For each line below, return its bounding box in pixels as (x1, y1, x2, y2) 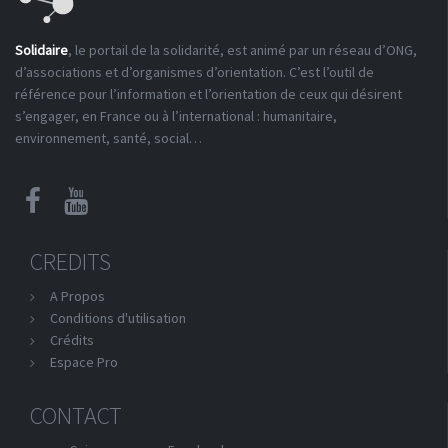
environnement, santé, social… (15, 129, 202, 147)
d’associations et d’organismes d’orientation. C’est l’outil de (15, 63, 374, 81)
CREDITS (30, 246, 111, 277)
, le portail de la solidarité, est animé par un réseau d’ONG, (68, 41, 417, 59)
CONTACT (30, 400, 122, 431)
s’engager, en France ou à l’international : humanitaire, (15, 107, 337, 125)
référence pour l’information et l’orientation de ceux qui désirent (15, 85, 402, 103)
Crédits (50, 331, 94, 349)
